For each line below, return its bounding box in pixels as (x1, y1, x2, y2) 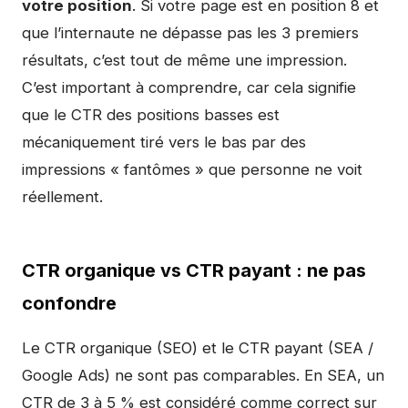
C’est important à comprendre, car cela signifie (22, 78, 356, 97)
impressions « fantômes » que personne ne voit (22, 160, 362, 178)
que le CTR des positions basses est (22, 106, 280, 124)
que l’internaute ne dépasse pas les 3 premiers (22, 24, 359, 42)
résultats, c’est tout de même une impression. (22, 51, 347, 69)
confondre (22, 292, 117, 314)
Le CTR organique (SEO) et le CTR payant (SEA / (22, 339, 373, 357)
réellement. (22, 188, 103, 206)
